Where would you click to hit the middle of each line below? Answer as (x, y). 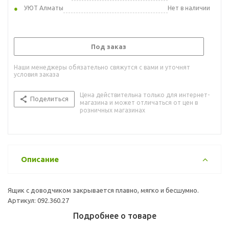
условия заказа (37, 74)
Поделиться (49, 98)
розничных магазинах (112, 110)
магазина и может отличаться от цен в (139, 102)
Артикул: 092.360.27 (38, 200)
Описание (40, 159)
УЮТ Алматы (44, 8)
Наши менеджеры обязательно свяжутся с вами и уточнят (102, 67)
